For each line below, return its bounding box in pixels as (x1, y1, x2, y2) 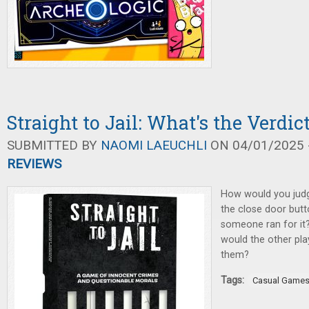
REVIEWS (7, 156, 61, 172)
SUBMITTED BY (7, 137, 101, 153)
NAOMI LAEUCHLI (101, 137, 207, 153)
